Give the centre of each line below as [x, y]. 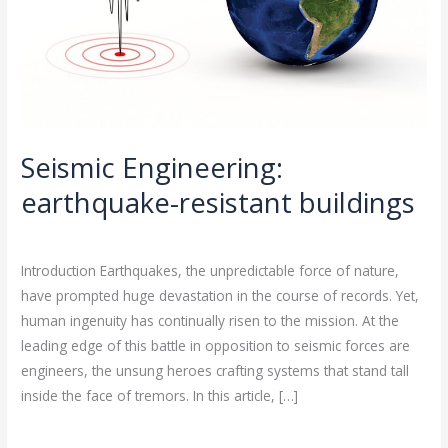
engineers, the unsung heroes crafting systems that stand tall [215, 371]
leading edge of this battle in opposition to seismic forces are [216, 346]
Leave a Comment [80, 235]
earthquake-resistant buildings [218, 202]
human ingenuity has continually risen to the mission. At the [210, 321]
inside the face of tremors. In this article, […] [160, 396]
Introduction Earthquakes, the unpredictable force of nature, [210, 271]
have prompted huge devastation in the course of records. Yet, [220, 296]
